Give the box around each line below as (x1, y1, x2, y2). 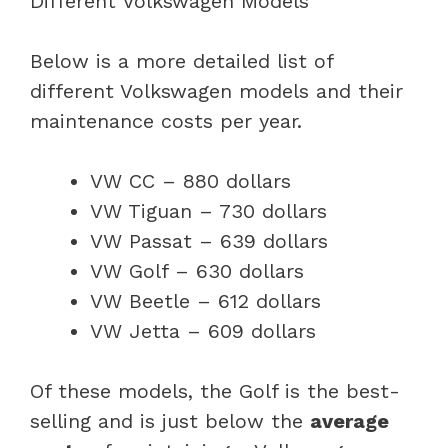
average (310, 408, 389, 433)
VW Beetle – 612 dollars (90, 288, 321, 313)
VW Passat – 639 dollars (90, 228, 328, 253)
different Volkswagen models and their (30, 78, 403, 103)
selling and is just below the (30, 408, 310, 433)
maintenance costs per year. (30, 108, 309, 133)
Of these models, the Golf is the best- (30, 378, 400, 403)
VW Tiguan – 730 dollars (90, 198, 327, 223)
